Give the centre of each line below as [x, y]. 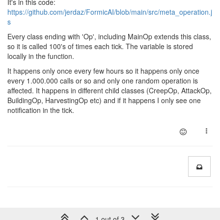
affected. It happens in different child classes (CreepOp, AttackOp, [110, 90]
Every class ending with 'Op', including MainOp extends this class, [109, 36]
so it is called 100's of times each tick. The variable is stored [100, 46]
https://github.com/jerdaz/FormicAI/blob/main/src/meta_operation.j [110, 12]
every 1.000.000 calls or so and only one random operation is [103, 81]
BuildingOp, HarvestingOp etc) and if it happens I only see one [104, 100]
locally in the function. [41, 56]
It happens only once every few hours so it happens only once [103, 71]
